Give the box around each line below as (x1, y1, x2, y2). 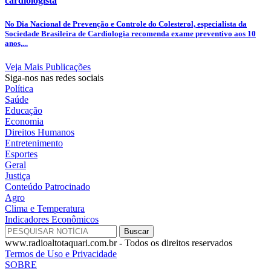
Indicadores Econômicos (5, 214, 99, 225)
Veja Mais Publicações (5, 62, 91, 73)
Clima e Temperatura (5, 203, 85, 214)
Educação (5, 105, 42, 116)
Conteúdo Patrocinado (5, 181, 90, 192)
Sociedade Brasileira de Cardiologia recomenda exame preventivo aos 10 (5, 28, 256, 38)
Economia (5, 116, 44, 127)
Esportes (5, 149, 38, 160)
